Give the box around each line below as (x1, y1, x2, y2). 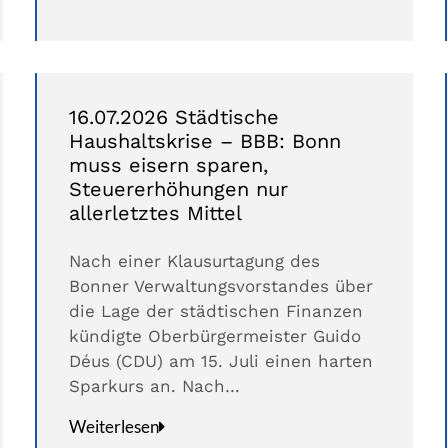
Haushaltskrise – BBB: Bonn (68, 129, 341, 154)
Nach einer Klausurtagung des (68, 251, 320, 272)
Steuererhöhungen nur (68, 177, 288, 202)
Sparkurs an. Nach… (68, 376, 240, 397)
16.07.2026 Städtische (68, 105, 279, 130)
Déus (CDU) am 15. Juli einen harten (68, 351, 373, 372)
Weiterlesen (68, 416, 159, 438)
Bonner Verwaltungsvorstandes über (68, 276, 373, 297)
